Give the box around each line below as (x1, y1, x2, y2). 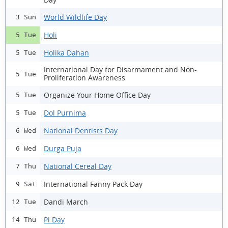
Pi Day (44, 214, 65, 224)
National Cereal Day (44, 161, 111, 171)
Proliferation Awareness (44, 73, 125, 82)
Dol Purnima (44, 107, 86, 118)
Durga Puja (44, 143, 81, 153)
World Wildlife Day (44, 12, 107, 22)
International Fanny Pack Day (44, 179, 142, 189)
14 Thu (12, 216, 36, 223)
